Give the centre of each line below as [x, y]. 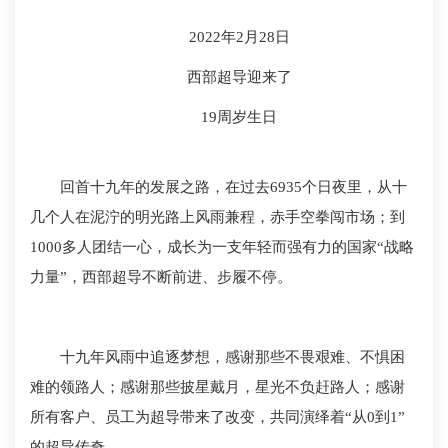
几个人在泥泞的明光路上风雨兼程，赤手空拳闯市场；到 [217, 217]
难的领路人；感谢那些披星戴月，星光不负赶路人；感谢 [217, 387]
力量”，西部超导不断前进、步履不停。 [161, 277]
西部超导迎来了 [239, 77]
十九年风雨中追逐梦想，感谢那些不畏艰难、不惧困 [232, 357]
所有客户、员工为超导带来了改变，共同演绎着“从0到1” [217, 417]
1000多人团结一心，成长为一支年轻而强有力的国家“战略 [222, 247]
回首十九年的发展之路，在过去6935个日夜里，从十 [233, 187]
